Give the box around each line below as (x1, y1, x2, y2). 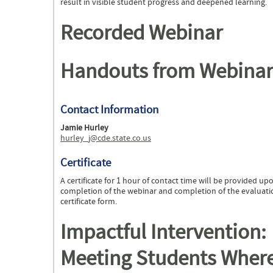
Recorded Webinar (60, 19, 222, 48)
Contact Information (60, 102, 158, 118)
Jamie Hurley (60, 122, 108, 134)
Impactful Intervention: (60, 219, 266, 247)
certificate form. (60, 196, 119, 208)
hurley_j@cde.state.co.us (60, 133, 151, 144)
